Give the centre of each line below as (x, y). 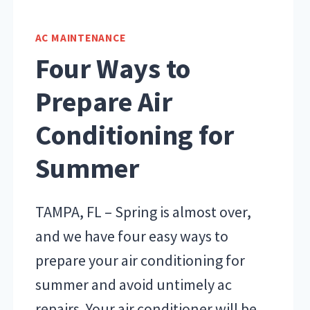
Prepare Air (103, 101)
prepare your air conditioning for (140, 260)
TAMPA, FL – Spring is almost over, (143, 211)
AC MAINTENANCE (80, 37)
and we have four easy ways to (131, 236)
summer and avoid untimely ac (133, 284)
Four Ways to (112, 68)
